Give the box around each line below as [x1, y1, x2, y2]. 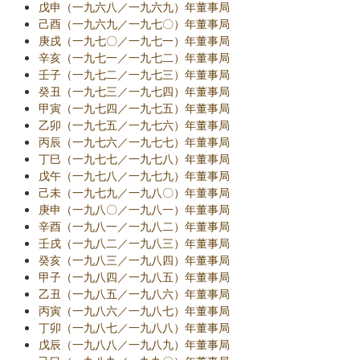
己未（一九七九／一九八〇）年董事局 [39, 184, 230, 200]
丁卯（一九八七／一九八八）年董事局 [39, 319, 230, 335]
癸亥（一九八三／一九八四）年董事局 [39, 252, 230, 268]
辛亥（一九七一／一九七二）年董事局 [39, 49, 230, 65]
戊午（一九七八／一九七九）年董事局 [39, 167, 230, 183]
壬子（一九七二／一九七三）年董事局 [39, 66, 230, 82]
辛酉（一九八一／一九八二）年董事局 [39, 218, 230, 234]
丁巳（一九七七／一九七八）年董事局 [39, 150, 230, 166]
